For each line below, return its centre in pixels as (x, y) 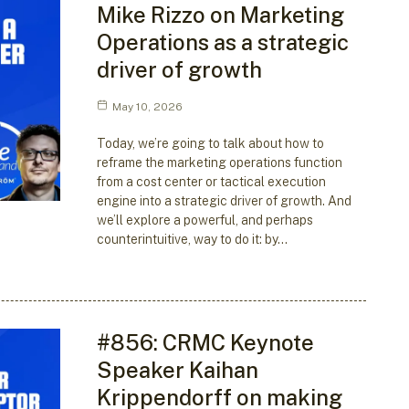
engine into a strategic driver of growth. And (224, 201)
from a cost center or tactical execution (211, 182)
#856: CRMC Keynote (205, 342)
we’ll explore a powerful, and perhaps (204, 220)
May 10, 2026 (147, 107)
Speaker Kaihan (177, 369)
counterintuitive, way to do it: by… (192, 240)
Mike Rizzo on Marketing (220, 15)
